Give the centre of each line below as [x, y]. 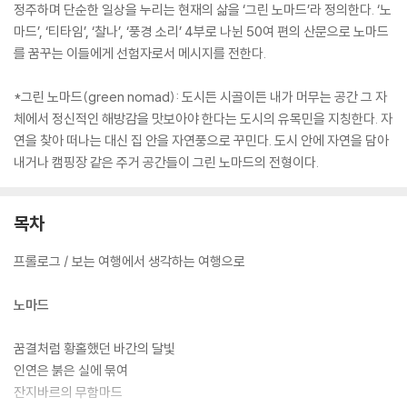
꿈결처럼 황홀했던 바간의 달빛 [94, 348]
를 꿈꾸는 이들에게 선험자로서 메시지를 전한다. [140, 53]
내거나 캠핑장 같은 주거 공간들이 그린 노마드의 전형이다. [166, 162]
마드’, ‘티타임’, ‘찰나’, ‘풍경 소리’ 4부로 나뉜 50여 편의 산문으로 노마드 [201, 31]
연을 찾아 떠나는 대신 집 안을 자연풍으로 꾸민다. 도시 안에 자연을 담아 [201, 140]
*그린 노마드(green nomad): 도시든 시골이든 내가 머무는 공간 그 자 [200, 97]
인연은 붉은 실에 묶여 [71, 370]
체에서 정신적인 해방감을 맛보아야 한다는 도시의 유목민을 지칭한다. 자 [203, 119]
